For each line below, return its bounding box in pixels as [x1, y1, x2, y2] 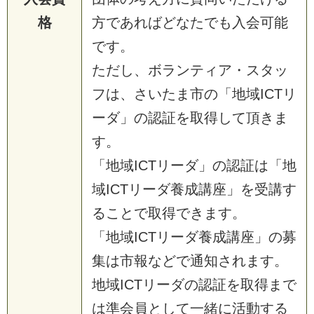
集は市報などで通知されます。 [92, 252, 288, 268]
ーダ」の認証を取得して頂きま [92, 109, 288, 125]
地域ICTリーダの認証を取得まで [92, 276, 296, 292]
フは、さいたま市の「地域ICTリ [92, 86, 296, 102]
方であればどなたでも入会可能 [92, 14, 288, 30]
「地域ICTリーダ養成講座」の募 [92, 228, 296, 245]
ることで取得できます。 [92, 205, 246, 221]
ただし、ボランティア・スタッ [92, 62, 288, 78]
